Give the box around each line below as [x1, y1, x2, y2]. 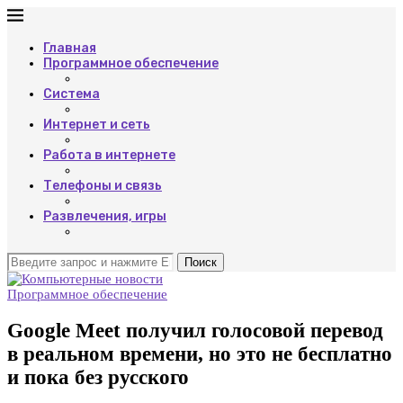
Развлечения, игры [43, 209, 166, 224]
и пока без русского [7, 365, 189, 389]
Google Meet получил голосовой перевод [7, 318, 383, 342]
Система [43, 86, 100, 102]
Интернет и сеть [43, 117, 150, 132]
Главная [43, 40, 96, 56]
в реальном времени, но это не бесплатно [7, 342, 392, 365]
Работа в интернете [43, 148, 175, 163]
